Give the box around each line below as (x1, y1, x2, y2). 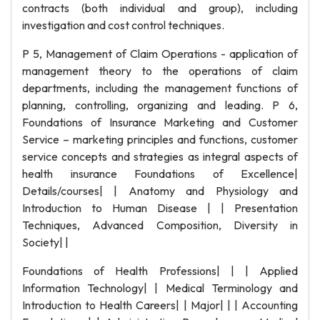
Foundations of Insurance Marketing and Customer (22, 115, 298, 129)
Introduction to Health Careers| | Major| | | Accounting (22, 298, 298, 312)
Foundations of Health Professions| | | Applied (22, 264, 298, 278)
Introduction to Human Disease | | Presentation (22, 201, 298, 215)
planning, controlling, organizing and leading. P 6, (22, 98, 298, 112)
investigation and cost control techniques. (22, 18, 224, 32)
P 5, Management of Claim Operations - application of (22, 46, 298, 61)
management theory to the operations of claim (22, 64, 298, 78)
